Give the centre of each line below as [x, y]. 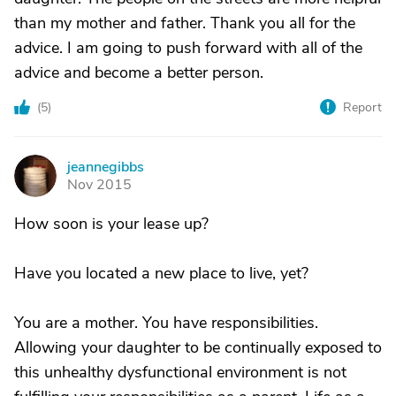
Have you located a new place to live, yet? [161, 273]
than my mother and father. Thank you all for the [185, 23]
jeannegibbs [106, 167]
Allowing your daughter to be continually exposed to [198, 347]
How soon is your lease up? [111, 224]
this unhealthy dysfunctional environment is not [180, 372]
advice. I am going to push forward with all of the [188, 48]
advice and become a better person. [139, 72]
